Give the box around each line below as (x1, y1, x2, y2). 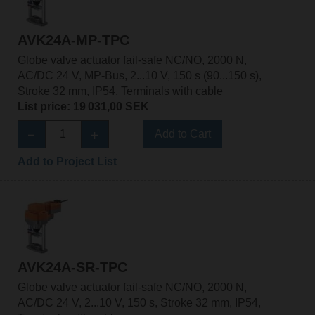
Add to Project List (17, 155, 117, 168)
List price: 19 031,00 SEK (17, 101, 149, 113)
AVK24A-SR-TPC (17, 259, 127, 275)
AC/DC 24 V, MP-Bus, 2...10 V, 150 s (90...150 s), (17, 70, 262, 82)
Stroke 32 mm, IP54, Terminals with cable (17, 85, 223, 98)
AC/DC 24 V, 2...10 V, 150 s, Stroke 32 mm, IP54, (17, 296, 261, 309)
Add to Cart (154, 128, 211, 141)
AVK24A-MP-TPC (17, 32, 129, 49)
